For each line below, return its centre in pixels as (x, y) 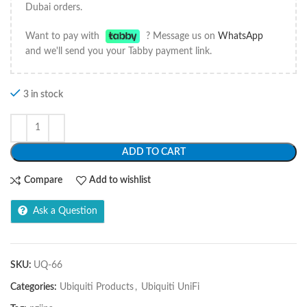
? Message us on (181, 36)
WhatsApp (241, 36)
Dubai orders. (54, 7)
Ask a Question (65, 211)
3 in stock (43, 94)
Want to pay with (64, 36)
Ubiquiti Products (97, 287)
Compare (43, 181)
